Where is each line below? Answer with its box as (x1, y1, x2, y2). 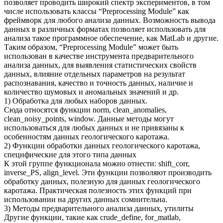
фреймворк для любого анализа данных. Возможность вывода (4, 15, 216, 24)
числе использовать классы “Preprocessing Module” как (4, 6, 189, 15)
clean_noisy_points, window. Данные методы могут (4, 114, 174, 123)
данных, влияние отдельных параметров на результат (4, 69, 185, 78)
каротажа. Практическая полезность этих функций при (4, 186, 192, 195)
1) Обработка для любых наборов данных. (4, 96, 147, 105)
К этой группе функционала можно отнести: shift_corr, (4, 159, 190, 168)
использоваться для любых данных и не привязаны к (4, 123, 184, 132)
